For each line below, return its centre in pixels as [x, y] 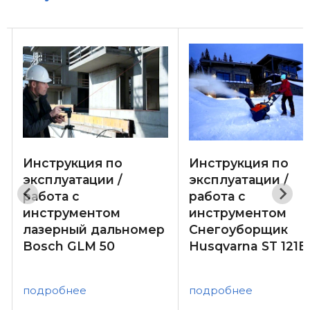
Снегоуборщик [238, 230]
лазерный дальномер [94, 230]
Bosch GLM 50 [69, 246]
